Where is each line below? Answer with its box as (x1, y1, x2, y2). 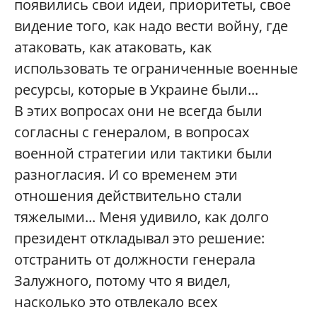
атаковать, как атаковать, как (14, 38, 212, 57)
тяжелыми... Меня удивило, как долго (14, 207, 269, 227)
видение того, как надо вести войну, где (14, 16, 288, 36)
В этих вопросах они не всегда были (14, 101, 263, 121)
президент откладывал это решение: (14, 229, 265, 248)
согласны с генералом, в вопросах (14, 122, 249, 142)
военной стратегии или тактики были (14, 144, 272, 163)
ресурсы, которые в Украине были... (14, 80, 258, 100)
